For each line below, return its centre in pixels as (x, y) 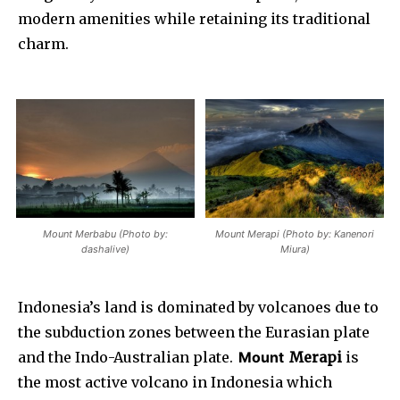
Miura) (295, 249)
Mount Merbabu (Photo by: (105, 233)
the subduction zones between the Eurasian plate (194, 332)
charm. (43, 43)
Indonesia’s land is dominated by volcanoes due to (198, 307)
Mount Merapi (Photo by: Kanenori (295, 233)
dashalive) (105, 249)
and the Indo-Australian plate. (127, 357)
